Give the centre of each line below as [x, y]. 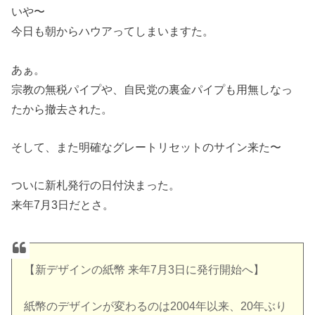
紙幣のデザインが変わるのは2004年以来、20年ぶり [156, 307]
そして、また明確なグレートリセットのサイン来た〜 [147, 147]
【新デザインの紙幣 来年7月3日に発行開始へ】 [144, 270]
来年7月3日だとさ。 [63, 205]
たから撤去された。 [62, 109]
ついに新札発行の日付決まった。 [96, 185]
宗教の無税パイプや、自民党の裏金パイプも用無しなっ [152, 89]
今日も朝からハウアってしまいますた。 [113, 31]
